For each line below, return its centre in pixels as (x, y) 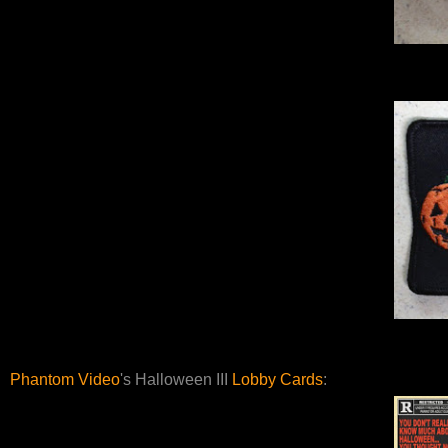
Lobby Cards (277, 380)
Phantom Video (65, 380)
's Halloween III (176, 380)
